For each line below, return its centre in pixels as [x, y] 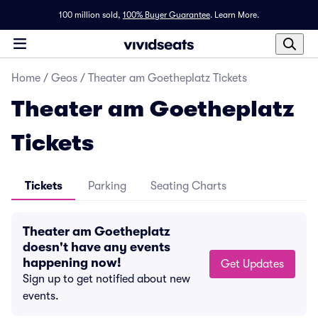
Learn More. [237, 15]
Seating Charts [188, 186]
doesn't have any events [97, 247]
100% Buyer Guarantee [166, 15]
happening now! [72, 263]
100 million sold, [90, 15]
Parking [107, 186]
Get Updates [263, 264]
